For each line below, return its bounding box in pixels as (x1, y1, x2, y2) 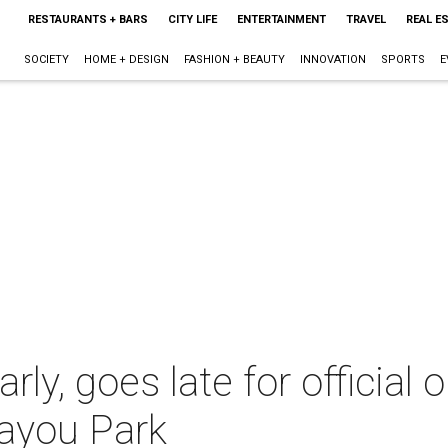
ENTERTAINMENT (236, 13, 326, 26)
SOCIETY (23, 53, 69, 66)
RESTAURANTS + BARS (27, 13, 148, 26)
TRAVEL (345, 13, 386, 26)
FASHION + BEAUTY (183, 53, 285, 66)
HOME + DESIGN (83, 53, 169, 66)
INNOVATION (299, 53, 366, 66)
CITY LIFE (167, 13, 217, 26)
